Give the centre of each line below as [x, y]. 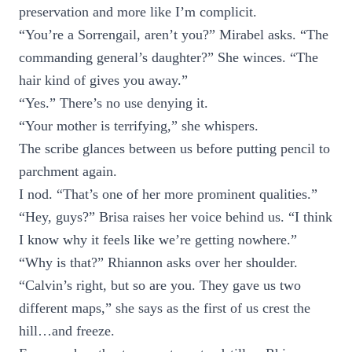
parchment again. [68, 171]
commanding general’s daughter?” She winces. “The [169, 57]
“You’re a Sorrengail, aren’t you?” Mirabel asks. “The [174, 35]
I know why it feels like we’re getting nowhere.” [158, 240]
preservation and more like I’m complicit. [138, 12]
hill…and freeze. [67, 331]
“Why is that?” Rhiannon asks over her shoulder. [158, 262]
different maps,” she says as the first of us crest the [165, 308]
